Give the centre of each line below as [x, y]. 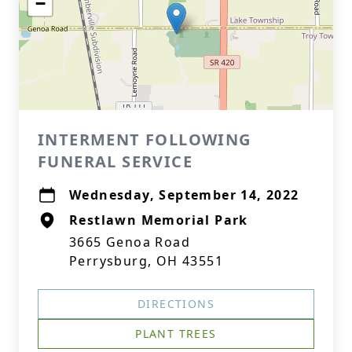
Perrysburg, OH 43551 [146, 261]
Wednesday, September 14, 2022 [184, 195]
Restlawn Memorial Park [159, 220]
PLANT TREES [176, 334]
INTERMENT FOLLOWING [145, 139]
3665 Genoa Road [130, 242]
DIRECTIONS [176, 304]
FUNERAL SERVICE [115, 161]
